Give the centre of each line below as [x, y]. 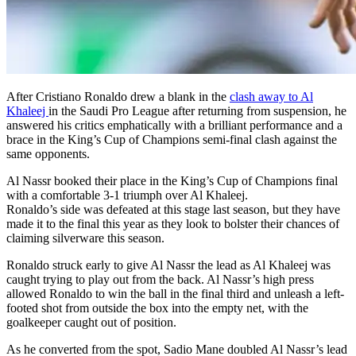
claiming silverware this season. [85, 238]
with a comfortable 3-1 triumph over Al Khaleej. [127, 195]
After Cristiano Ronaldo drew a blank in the [118, 96]
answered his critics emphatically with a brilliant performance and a [174, 125]
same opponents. [48, 153]
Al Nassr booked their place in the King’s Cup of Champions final [172, 180]
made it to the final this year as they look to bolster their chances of [173, 223]
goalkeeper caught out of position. [91, 322]
